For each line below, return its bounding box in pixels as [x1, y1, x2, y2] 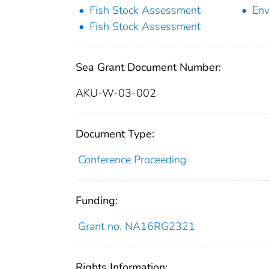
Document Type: [76, 126, 154, 141]
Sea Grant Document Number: [76, 59, 221, 74]
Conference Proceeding [77, 152, 186, 167]
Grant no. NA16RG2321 [77, 219, 195, 234]
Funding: [76, 193, 118, 208]
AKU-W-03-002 [76, 85, 156, 100]
